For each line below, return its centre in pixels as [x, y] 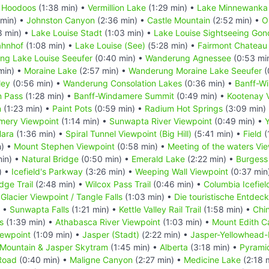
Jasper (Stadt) [111, 234]
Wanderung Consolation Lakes [122, 83]
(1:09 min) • [56, 234]
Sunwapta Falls [39, 209]
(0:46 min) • [177, 184]
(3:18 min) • [214, 247]
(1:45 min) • [134, 247]
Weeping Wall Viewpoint [182, 171]
